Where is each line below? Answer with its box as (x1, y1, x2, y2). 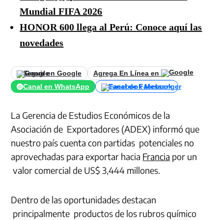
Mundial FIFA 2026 (20, 5, 103, 17)
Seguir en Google (23, 69, 82, 77)
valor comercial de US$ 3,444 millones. (11, 165, 161, 176)
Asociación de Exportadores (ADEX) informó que (11, 123, 200, 135)
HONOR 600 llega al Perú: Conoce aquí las (20, 21, 202, 32)
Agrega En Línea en (93, 69, 161, 77)
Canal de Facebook (107, 82, 172, 90)
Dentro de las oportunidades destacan (11, 194, 157, 206)
